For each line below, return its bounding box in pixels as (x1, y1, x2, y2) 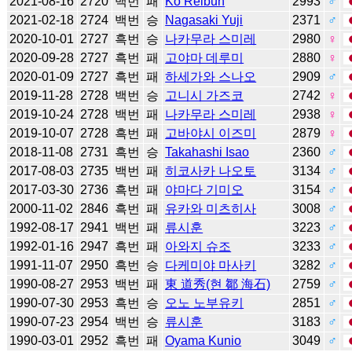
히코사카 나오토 (165, 163, 257, 178)
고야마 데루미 (165, 50, 244, 64)
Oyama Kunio (165, 333, 242, 347)
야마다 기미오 (165, 182, 244, 196)
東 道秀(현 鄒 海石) (165, 277, 271, 291)
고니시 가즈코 (165, 88, 244, 102)
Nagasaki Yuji (165, 13, 244, 27)
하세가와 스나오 (165, 69, 257, 83)
